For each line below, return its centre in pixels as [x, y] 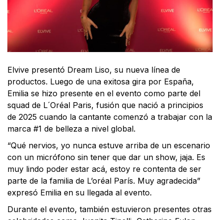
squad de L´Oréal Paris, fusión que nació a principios [105, 105]
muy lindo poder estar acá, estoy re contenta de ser [104, 169]
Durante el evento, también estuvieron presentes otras [110, 209]
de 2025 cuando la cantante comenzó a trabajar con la [110, 117]
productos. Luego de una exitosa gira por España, [101, 81]
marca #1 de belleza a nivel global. [71, 128]
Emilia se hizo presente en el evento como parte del [104, 93]
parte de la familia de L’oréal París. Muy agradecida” [104, 180]
